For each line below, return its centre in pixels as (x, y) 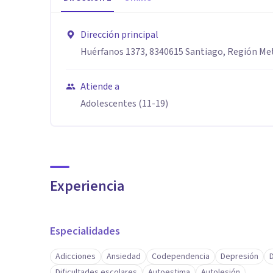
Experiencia (87, 186)
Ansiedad (124, 257)
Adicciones (76, 257)
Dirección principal (119, 35)
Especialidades (85, 231)
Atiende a (100, 87)
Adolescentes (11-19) (124, 104)
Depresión (239, 257)
